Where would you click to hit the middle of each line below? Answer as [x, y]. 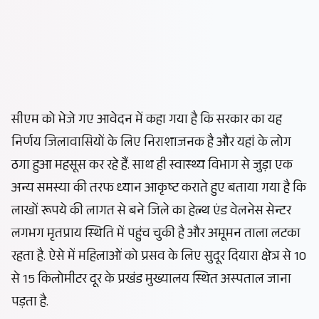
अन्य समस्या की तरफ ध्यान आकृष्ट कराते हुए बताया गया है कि [159, 189]
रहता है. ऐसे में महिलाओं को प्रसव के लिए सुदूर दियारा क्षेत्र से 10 [159, 257]
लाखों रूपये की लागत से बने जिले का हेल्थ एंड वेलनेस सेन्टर [151, 212]
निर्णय [28, 143]
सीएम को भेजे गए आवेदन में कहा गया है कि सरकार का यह [147, 121]
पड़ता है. [30, 303]
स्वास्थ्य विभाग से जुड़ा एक [231, 166]
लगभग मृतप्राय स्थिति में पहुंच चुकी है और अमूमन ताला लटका [156, 235]
